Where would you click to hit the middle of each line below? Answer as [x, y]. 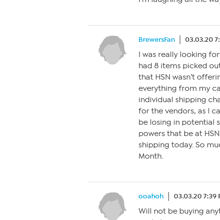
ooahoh [151, 196]
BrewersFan [157, 40]
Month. [151, 156]
